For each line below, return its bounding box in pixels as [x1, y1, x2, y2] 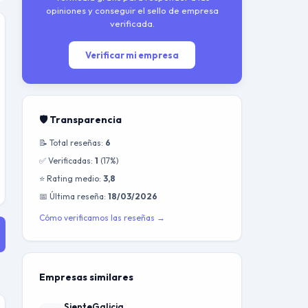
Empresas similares [39, 271, 133, 283]
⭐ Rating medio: [39, 173, 103, 184]
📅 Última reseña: [39, 191, 108, 201]
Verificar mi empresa [85, 49, 179, 60]
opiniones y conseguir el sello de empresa [45, 5, 219, 16]
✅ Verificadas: [39, 155, 95, 166]
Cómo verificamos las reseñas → [39, 212, 165, 223]
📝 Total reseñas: [39, 137, 105, 148]
